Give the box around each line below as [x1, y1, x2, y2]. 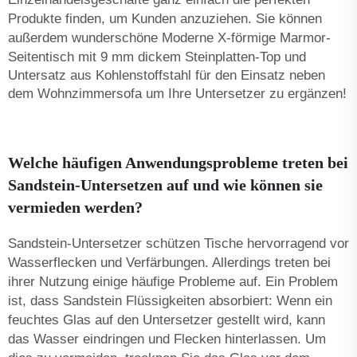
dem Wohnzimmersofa [8, 85, 146, 101]
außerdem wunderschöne [8, 29, 162, 45]
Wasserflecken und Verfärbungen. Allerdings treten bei [8, 254, 331, 270]
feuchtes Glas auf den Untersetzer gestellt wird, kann [8, 312, 325, 328]
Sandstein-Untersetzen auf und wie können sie [8, 175, 323, 194]
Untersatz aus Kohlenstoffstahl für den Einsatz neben [8, 67, 325, 83]
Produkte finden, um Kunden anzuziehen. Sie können [8, 10, 322, 26]
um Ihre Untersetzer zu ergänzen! [146, 85, 347, 101]
